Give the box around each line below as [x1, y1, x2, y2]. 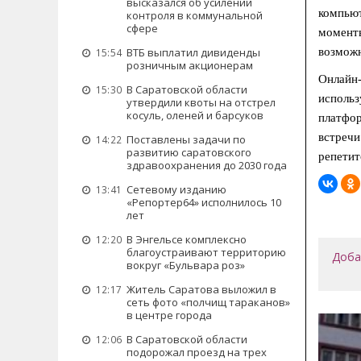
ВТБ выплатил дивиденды [127, 45, 260, 60]
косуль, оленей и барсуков [127, 108, 263, 122]
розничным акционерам [127, 58, 253, 73]
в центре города [127, 308, 212, 322]
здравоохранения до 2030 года [127, 158, 287, 172]
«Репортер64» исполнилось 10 [127, 195, 281, 210]
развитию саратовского [127, 145, 251, 160]
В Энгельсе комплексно [127, 232, 247, 247]
